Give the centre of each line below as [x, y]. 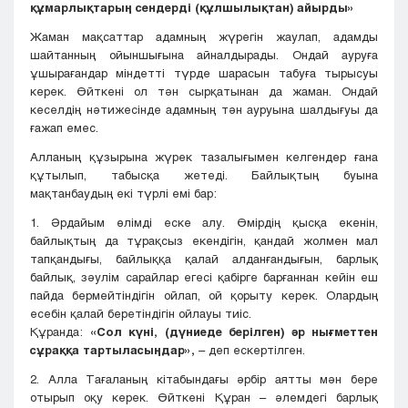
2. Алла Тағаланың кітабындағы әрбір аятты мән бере [204, 379]
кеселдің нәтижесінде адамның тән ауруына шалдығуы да [204, 110]
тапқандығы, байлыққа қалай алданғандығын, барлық [204, 259]
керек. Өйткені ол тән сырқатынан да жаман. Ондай [204, 92]
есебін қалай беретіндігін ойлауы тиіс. [141, 314]
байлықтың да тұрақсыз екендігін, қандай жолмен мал [204, 241]
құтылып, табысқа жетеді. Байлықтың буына [204, 175]
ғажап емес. [64, 128]
